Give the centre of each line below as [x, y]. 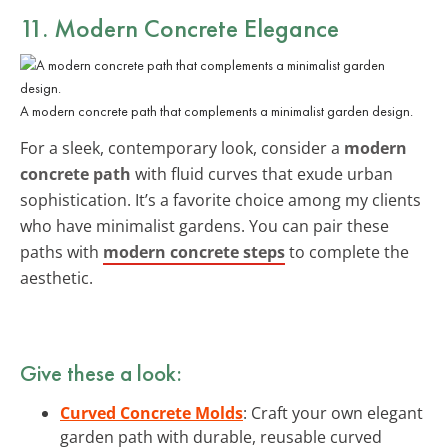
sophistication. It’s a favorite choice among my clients [220, 199]
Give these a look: [101, 372]
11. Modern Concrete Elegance [179, 27]
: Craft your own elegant [333, 412]
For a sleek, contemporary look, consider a [182, 147]
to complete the [347, 251]
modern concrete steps [194, 251]
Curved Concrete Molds [151, 412]
